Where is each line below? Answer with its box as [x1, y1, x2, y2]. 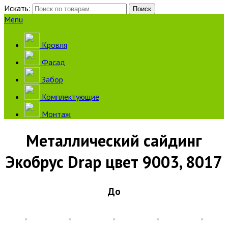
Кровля [40, 40, 67, 50]
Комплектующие [40, 92, 99, 102]
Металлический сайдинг [26, 130, 202, 152]
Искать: [4, 3, 31, 13]
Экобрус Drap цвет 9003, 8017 [6, 151, 222, 173]
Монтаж [40, 109, 71, 119]
